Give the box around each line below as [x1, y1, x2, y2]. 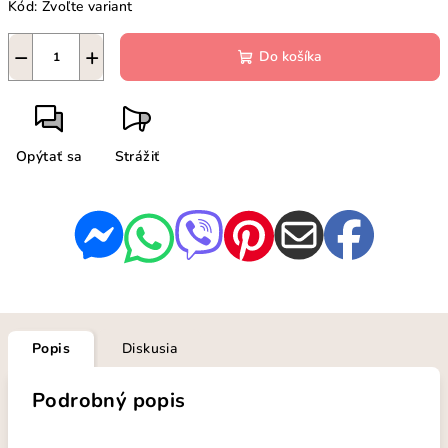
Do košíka [259, 47, 322, 66]
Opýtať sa [16, 147, 83, 166]
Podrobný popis [32, 387, 186, 415]
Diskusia [122, 339, 178, 359]
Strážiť [114, 147, 160, 166]
